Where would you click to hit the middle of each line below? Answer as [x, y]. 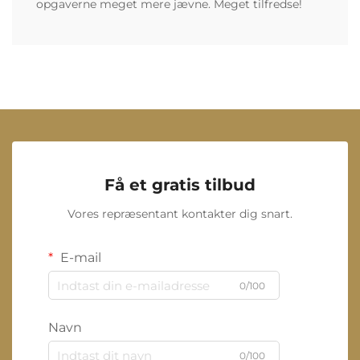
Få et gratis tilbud [180, 185]
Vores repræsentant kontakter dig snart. [180, 214]
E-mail [79, 258]
